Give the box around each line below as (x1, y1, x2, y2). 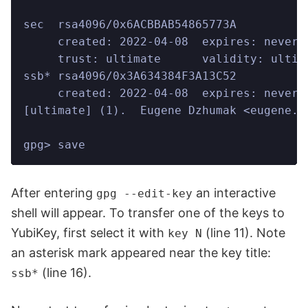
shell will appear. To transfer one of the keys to (11, 206, 285, 221)
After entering (11, 186, 96, 201)
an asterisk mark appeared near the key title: (11, 245, 271, 261)
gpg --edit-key (96, 187, 192, 201)
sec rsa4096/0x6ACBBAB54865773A (23, 18, 236, 32)
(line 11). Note (202, 225, 285, 241)
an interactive (192, 186, 276, 201)
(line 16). (38, 265, 91, 280)
